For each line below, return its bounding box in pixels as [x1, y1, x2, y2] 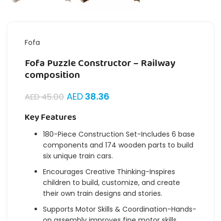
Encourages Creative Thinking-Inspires [43, 167, 175, 177]
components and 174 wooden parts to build [43, 140, 193, 150]
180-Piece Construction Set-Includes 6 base [43, 129, 195, 140]
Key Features [25, 110, 76, 125]
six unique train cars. [43, 151, 113, 161]
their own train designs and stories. [43, 188, 162, 199]
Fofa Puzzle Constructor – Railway [25, 55, 175, 72]
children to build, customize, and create [43, 178, 180, 188]
